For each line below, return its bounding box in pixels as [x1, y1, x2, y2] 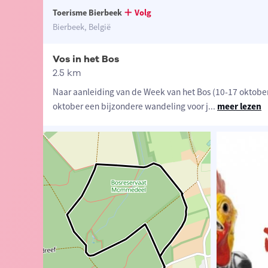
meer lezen [217, 100, 261, 112]
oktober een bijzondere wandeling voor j [52, 100, 208, 112]
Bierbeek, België [52, 22, 111, 33]
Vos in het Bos [52, 53, 119, 66]
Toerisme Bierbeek [52, 7, 122, 19]
